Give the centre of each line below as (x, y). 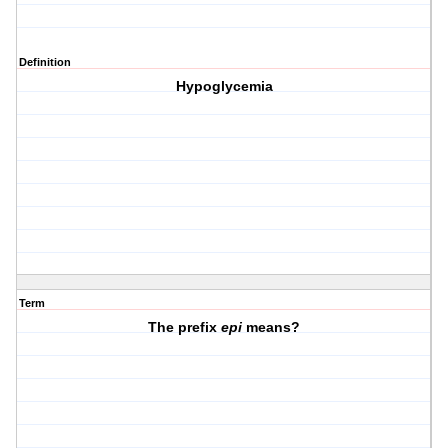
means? (271, 327)
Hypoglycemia (224, 86)
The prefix (185, 327)
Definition (45, 62)
